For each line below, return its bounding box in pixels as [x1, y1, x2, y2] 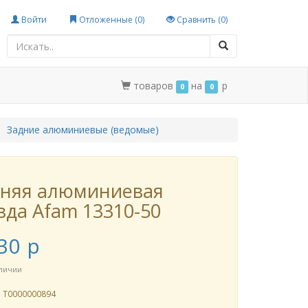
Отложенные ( [77, 14, 137, 25]
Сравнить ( [175, 14, 221, 25]
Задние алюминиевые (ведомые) [6, 123, 159, 136]
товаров [133, 79, 176, 92]
